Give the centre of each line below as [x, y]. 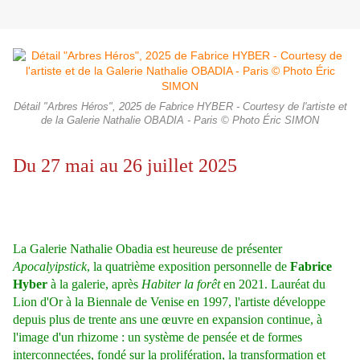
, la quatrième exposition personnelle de [188, 267]
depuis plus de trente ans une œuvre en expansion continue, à [168, 320]
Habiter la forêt [181, 284]
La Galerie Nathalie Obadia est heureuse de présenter [147, 249]
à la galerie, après [94, 284]
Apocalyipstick [50, 267]
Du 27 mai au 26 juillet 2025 [132, 166]
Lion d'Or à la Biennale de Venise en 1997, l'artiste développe [169, 302]
